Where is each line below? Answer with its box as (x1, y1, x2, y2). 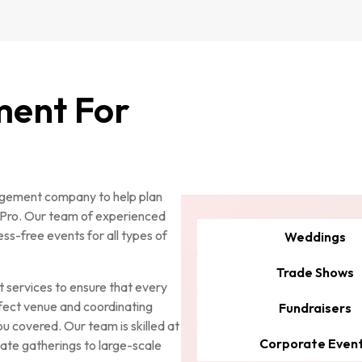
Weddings (284, 229, 346, 245)
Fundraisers (278, 300, 351, 316)
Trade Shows (276, 264, 354, 280)
